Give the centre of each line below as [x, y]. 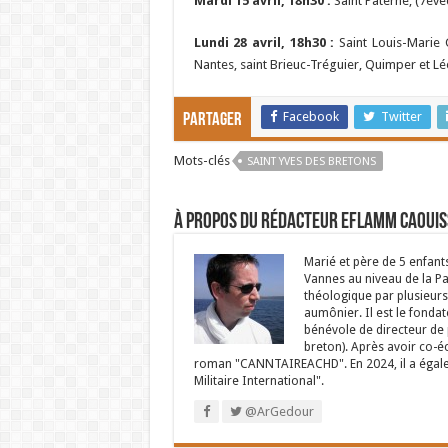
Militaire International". [258, 381]
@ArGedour [277, 411]
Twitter [401, 116]
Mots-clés [201, 160]
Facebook [310, 116]
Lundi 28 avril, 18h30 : [264, 42]
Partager [212, 120]
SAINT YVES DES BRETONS [311, 161]
